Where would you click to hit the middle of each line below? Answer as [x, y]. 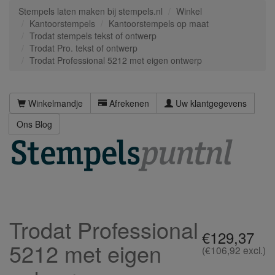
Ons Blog [34, 124]
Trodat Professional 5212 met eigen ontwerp [116, 60]
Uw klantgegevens [210, 103]
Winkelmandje [54, 103]
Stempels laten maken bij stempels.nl [91, 11]
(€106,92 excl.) [234, 250]
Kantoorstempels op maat [159, 23]
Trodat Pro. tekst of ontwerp [83, 48]
